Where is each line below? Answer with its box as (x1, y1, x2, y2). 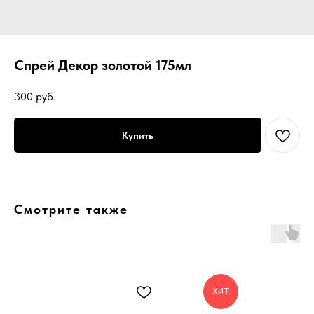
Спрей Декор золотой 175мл (14, 57, 191, 74)
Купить (122, 129, 153, 141)
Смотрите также (14, 201, 128, 217)
